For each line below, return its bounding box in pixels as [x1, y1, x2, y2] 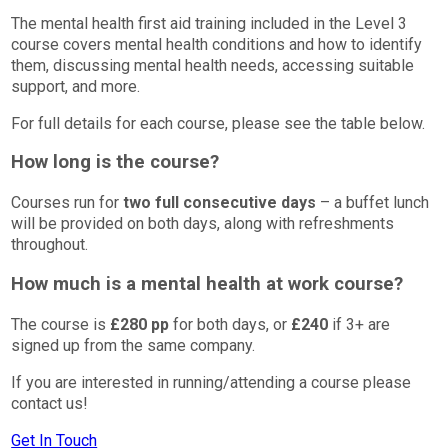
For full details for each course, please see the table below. [11, 113, 426, 133]
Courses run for [11, 193, 124, 213]
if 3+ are [328, 314, 391, 334]
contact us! [11, 393, 89, 413]
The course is [11, 314, 111, 334]
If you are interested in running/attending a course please [11, 372, 412, 392]
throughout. [11, 235, 89, 255]
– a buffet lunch [316, 193, 430, 213]
